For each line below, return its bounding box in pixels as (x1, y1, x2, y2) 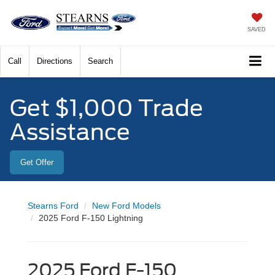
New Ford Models (92, 201, 161, 211)
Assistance (10, 118, 130, 146)
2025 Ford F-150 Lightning (39, 213, 143, 223)
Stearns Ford (28, 201, 79, 211)
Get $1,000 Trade (10, 95, 203, 122)
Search (88, 56, 113, 66)
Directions (37, 56, 72, 66)
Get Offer (20, 158, 53, 168)
